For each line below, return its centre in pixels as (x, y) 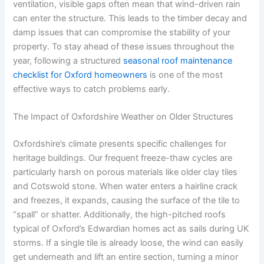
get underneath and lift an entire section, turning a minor (126, 257)
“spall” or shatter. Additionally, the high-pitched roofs (120, 214)
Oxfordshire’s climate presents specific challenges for (120, 143)
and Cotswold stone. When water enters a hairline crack (126, 186)
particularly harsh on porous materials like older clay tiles (126, 172)
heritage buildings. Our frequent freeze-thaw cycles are (123, 158)
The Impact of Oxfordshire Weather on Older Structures (123, 116)
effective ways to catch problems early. (92, 89)
